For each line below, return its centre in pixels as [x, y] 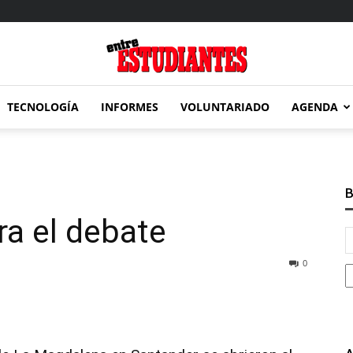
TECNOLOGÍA [43, 107]
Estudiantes [205, 228]
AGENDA [315, 107]
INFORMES [130, 107]
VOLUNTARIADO [225, 107]
